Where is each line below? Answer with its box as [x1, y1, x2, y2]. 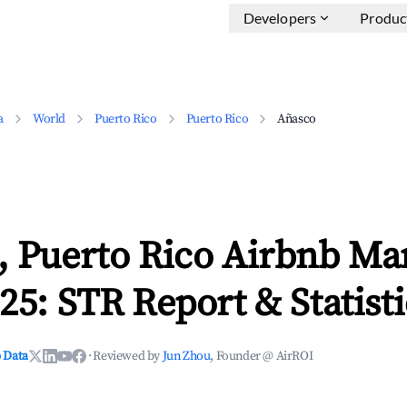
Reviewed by [93, 348, 163, 364]
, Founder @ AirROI [210, 348, 313, 364]
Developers [243, 9, 317, 26]
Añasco [277, 111, 316, 127]
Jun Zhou [162, 348, 211, 364]
